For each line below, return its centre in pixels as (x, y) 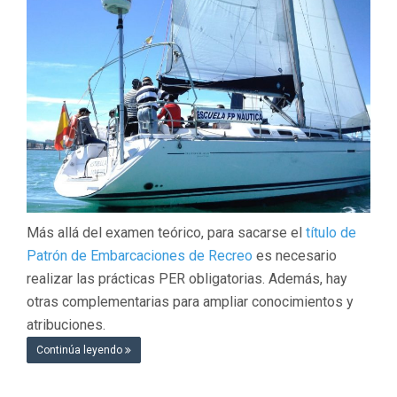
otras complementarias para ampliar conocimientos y (190, 301)
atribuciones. (66, 324)
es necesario (295, 255)
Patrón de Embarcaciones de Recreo (140, 255)
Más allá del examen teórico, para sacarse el (166, 232)
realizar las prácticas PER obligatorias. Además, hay (187, 278)
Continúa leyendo (81, 350)
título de (331, 232)
